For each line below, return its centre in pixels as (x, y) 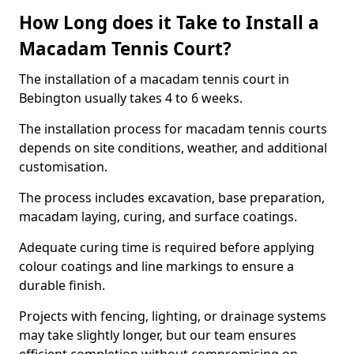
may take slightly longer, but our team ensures (158, 335)
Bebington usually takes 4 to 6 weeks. (131, 98)
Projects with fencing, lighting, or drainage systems (173, 316)
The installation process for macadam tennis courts (173, 129)
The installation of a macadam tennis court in (154, 79)
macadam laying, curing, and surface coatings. (160, 217)
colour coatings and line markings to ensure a (156, 266)
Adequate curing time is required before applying (167, 247)
